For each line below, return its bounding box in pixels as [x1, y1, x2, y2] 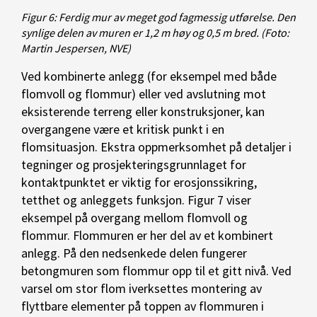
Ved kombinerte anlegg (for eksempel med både [21, 67, 277, 84]
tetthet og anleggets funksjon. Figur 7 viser [21, 191, 251, 208]
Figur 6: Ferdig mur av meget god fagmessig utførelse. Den [21, 9, 296, 24]
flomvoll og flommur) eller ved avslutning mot [21, 85, 266, 102]
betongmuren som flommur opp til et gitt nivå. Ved [21, 262, 292, 279]
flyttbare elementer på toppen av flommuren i [21, 297, 264, 314]
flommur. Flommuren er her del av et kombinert [21, 226, 273, 243]
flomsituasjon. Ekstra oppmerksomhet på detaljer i [21, 138, 292, 155]
